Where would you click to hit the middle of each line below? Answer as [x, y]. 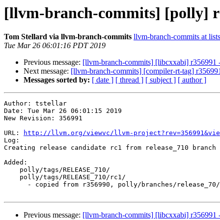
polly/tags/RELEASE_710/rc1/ [12, 177]
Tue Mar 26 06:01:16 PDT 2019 [55, 46]
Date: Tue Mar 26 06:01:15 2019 [63, 111]
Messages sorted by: [57, 80]
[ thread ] [129, 80]
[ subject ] [161, 80]
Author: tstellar [35, 104]
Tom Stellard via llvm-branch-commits [68, 37]
